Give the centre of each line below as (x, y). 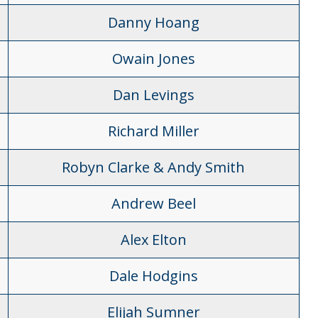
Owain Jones (153, 59)
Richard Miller (153, 131)
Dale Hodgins (153, 276)
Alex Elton (153, 240)
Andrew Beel (153, 203)
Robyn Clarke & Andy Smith (154, 167)
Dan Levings (153, 95)
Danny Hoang (153, 22)
